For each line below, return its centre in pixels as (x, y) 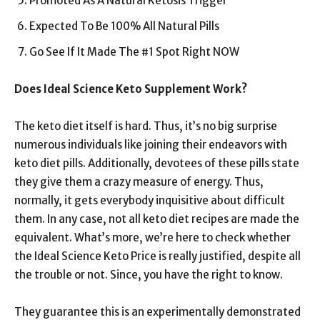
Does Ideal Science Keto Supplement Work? (131, 89)
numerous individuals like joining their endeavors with (151, 145)
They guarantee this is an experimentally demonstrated (157, 312)
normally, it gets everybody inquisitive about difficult (150, 200)
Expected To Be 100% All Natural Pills (124, 26)
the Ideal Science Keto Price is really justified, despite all (157, 256)
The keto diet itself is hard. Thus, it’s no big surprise (146, 126)
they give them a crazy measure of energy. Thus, (139, 182)
